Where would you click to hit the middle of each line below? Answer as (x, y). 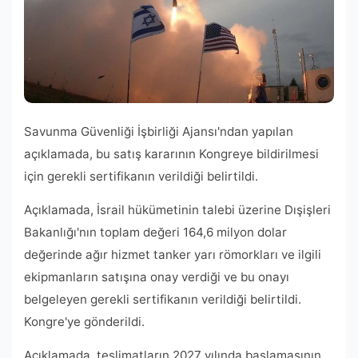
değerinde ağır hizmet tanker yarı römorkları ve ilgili (173, 255)
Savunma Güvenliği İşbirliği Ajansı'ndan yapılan (159, 132)
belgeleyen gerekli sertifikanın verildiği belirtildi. (163, 300)
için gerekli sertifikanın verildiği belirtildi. (141, 177)
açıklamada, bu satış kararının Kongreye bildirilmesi (171, 154)
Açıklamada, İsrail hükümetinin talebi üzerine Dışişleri (177, 210)
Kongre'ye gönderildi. (84, 322)
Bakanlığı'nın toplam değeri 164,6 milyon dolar (155, 233)
